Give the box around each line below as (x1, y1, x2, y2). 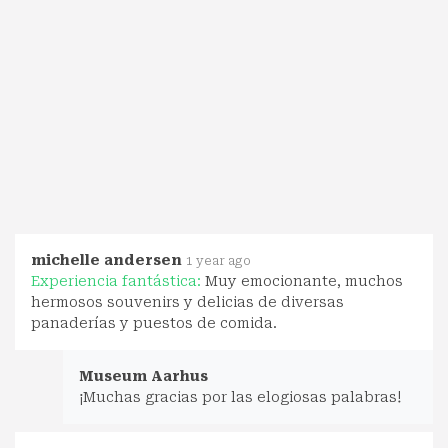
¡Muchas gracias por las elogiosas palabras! (79, 388, 401, 405)
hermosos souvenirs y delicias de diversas (31, 293, 344, 310)
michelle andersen (31, 251, 182, 268)
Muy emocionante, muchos (205, 272, 403, 289)
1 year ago (186, 253, 251, 268)
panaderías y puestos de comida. (31, 314, 277, 331)
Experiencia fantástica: (31, 272, 205, 289)
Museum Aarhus (79, 367, 208, 384)
